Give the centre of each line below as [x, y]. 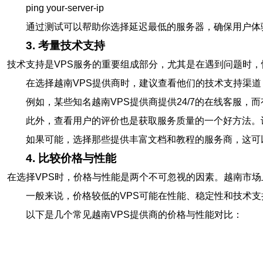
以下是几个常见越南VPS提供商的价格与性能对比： [134, 215]
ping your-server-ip [65, 8]
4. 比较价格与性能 [71, 158]
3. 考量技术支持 [65, 45]
